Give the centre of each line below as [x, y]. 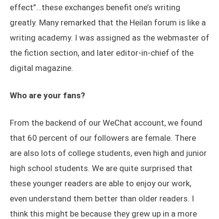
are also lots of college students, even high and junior [108, 153]
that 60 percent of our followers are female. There [103, 138]
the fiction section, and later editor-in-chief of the [102, 53]
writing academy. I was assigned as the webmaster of [109, 38]
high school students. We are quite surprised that [101, 168]
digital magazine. [42, 68]
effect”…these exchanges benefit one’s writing [95, 8]
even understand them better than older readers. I [102, 199]
